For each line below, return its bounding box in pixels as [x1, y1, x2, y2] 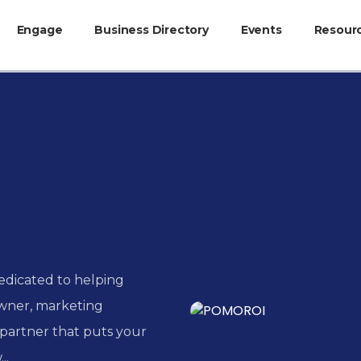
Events [240, 22, 282, 37]
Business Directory [94, 22, 209, 37]
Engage [16, 22, 63, 37]
